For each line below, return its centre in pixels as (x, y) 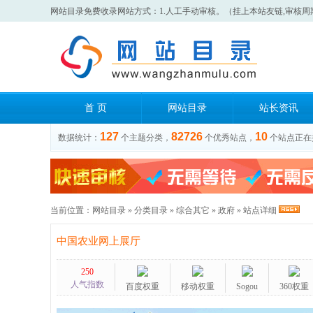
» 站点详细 (257, 210)
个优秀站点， (230, 138)
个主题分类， (146, 138)
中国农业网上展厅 (99, 241)
